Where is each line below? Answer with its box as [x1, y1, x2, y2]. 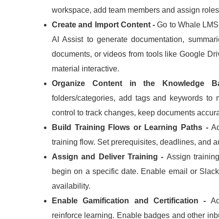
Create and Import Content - [52, 21, 157, 29]
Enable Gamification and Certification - [52, 197, 211, 205]
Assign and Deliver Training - [52, 153, 167, 161]
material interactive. [52, 65, 119, 73]
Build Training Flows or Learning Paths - [52, 123, 212, 132]
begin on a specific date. [52, 167, 141, 176]
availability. [52, 182, 90, 191]
